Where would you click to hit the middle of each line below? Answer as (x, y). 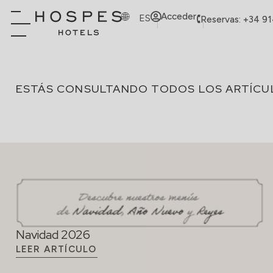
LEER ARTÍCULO (56, 249)
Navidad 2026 (53, 234)
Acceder (178, 16)
